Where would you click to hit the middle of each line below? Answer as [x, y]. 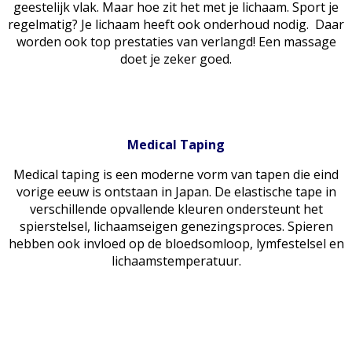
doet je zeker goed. [176, 59]
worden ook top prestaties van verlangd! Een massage [176, 41]
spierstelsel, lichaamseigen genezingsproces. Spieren [176, 226]
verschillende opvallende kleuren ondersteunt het [176, 209]
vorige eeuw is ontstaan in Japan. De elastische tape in [176, 191]
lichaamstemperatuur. [176, 260]
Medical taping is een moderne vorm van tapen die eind [176, 174]
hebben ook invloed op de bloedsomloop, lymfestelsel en [176, 243]
